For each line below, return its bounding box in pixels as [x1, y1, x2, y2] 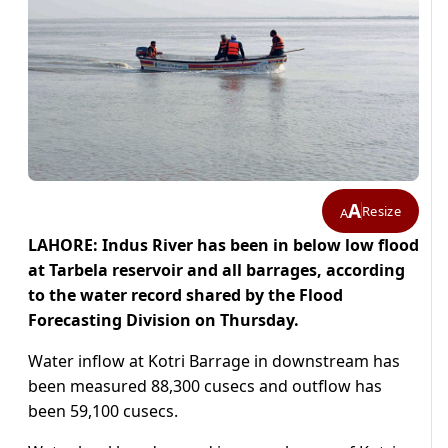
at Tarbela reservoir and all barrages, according [28, 259, 405, 282]
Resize [362, 201, 401, 220]
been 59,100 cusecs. [28, 400, 178, 423]
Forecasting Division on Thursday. [28, 309, 299, 332]
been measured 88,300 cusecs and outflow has [28, 375, 382, 398]
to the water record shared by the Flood [28, 284, 343, 307]
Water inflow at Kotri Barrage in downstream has [28, 350, 400, 373]
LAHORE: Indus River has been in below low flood [28, 234, 419, 257]
